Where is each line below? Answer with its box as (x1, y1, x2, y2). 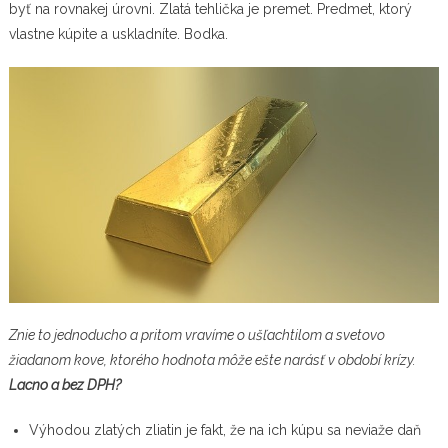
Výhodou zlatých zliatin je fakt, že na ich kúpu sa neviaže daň (28, 422, 421, 439)
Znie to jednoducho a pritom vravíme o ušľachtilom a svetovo (8, 327, 385, 344)
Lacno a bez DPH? (8, 377, 121, 394)
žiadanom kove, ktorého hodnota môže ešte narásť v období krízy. (8, 352, 416, 369)
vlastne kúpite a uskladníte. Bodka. (8, 25, 228, 42)
